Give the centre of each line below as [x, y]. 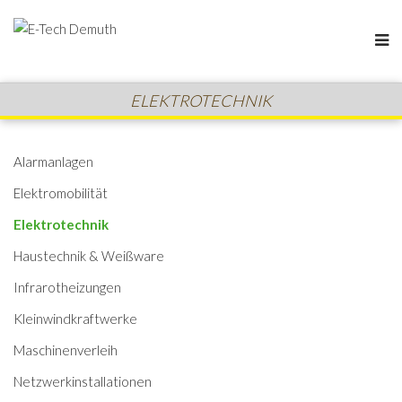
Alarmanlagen [53, 161]
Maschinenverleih [66, 350]
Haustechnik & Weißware [89, 255]
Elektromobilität [61, 192]
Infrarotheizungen [67, 287]
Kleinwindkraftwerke [75, 318]
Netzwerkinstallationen [83, 381]
